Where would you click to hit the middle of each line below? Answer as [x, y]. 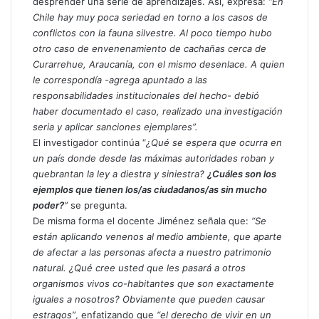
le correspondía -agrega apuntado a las [120, 79]
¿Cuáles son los [242, 173]
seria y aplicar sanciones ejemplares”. [115, 126]
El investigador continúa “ [89, 142]
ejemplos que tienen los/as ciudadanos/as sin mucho [150, 189]
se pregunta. [98, 205]
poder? [48, 205]
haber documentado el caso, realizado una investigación [158, 111]
